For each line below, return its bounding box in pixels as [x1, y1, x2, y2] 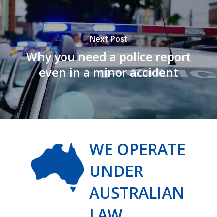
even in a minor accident [39, 63, 178, 80]
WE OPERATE [89, 138, 186, 160]
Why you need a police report [26, 48, 191, 64]
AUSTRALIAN [89, 182, 185, 203]
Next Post [89, 33, 128, 44]
